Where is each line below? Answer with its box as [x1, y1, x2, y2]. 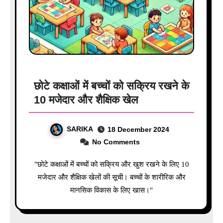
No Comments [92, 137, 140, 146]
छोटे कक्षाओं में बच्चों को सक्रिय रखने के [33, 80, 189, 93]
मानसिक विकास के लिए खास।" [70, 186, 153, 194]
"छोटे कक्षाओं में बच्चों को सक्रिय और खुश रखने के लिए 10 [34, 160, 44, 168]
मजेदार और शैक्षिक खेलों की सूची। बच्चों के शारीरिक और [37, 173, 186, 181]
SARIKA [67, 125, 93, 133]
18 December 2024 [108, 125, 169, 133]
